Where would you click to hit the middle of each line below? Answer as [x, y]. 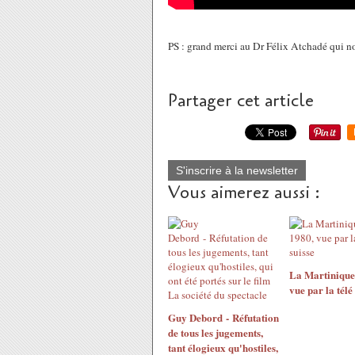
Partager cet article [241, 101]
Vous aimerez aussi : [244, 193]
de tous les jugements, [216, 332]
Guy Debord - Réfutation [223, 317]
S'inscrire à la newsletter [237, 170]
